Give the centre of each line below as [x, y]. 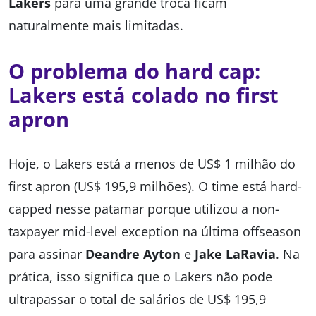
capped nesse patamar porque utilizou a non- [144, 209]
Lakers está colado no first [144, 95]
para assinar [47, 254]
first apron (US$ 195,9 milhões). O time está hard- [155, 187]
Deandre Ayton [133, 254]
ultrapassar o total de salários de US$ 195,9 [137, 299]
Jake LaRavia [235, 254]
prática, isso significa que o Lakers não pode [140, 277]
